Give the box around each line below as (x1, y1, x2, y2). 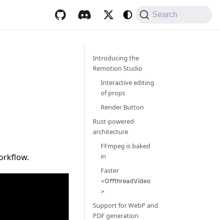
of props (101, 88, 125, 97)
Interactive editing (101, 78, 154, 87)
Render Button (101, 103, 144, 111)
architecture (93, 127, 128, 136)
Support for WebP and (93, 201, 158, 210)
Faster (101, 166, 119, 175)
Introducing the (93, 54, 139, 62)
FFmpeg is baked (101, 141, 150, 150)
